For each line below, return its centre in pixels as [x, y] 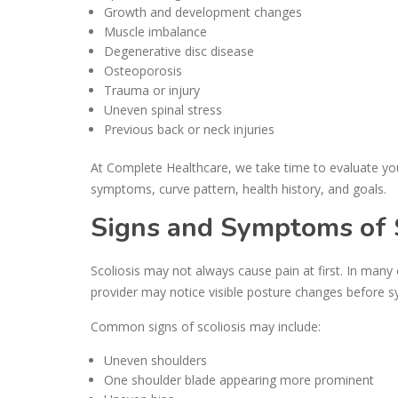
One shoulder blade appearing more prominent [239, 379]
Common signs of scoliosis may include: [206, 326]
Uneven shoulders [155, 360]
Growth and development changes [203, 12]
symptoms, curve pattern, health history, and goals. [239, 188]
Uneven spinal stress [163, 109]
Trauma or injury [152, 90]
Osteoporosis [143, 70]
